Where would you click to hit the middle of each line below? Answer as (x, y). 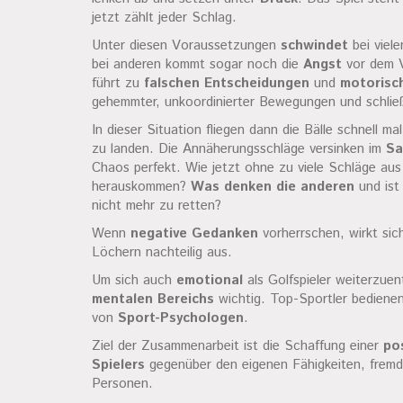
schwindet (314, 45)
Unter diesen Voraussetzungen (186, 45)
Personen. (122, 384)
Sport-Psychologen (181, 318)
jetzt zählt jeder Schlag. (164, 18)
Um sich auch (134, 280)
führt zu (118, 83)
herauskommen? (141, 187)
